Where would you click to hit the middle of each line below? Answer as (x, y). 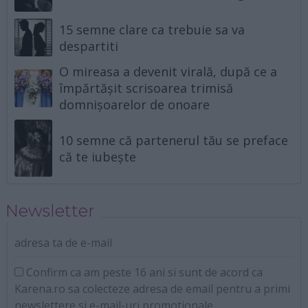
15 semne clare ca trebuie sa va (152, 29)
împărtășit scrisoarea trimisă (146, 88)
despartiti (89, 46)
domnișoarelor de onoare (135, 105)
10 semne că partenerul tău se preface (174, 140)
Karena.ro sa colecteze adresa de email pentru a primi (152, 289)
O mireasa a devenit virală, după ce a (168, 72)
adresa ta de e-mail (63, 243)
